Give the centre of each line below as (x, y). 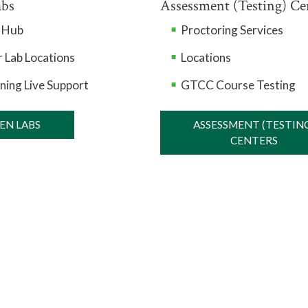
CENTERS (254, 140)
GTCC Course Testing (238, 85)
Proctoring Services (232, 30)
